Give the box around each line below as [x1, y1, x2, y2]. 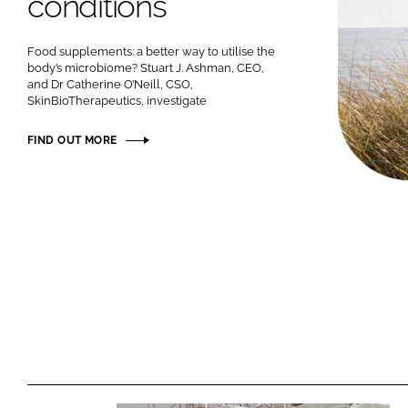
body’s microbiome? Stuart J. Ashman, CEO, [27, 60, 264, 75]
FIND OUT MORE [27, 133, 117, 147]
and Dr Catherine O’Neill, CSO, [27, 76, 193, 91]
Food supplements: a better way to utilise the [27, 44, 275, 58]
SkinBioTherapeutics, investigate [27, 93, 207, 107]
